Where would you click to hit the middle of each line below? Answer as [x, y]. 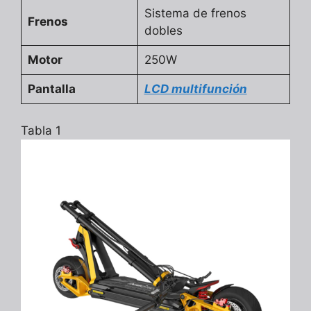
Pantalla [51, 89]
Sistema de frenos [195, 14]
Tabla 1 [41, 130]
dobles [163, 31]
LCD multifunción [195, 89]
